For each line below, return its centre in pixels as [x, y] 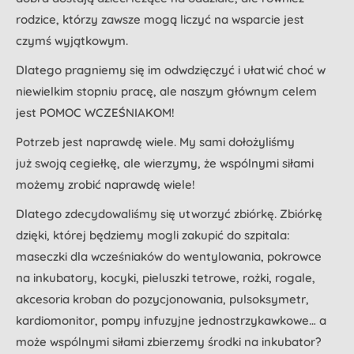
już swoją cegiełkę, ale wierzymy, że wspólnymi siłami [165, 164]
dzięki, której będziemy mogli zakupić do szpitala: [154, 235]
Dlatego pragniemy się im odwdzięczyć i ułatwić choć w [171, 70]
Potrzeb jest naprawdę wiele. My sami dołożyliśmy [155, 142]
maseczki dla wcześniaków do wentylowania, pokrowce [169, 257]
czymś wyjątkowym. [72, 41]
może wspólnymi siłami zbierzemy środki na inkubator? [169, 342]
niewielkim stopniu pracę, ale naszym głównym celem [166, 92]
